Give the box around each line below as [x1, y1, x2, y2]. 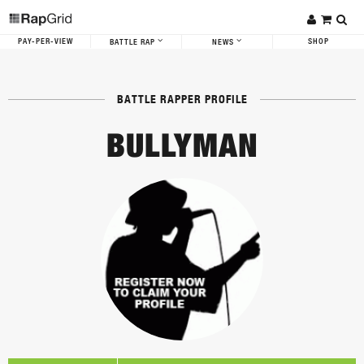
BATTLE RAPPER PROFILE [116, 92, 248, 106]
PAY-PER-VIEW [17, 36, 73, 47]
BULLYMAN [106, 125, 258, 165]
